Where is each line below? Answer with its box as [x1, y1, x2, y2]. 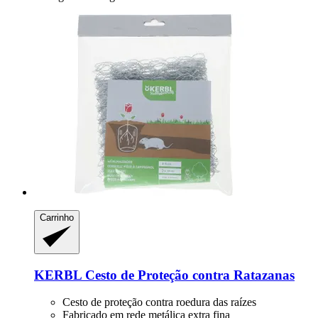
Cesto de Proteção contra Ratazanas [82, 267, 295, 283]
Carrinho [40, 212, 74, 224]
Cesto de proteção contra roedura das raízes [62, 296, 256, 309]
